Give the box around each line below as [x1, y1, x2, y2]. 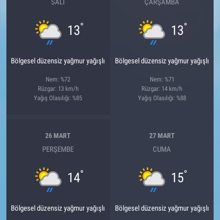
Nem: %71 [149, 75, 174, 83]
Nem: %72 [46, 75, 71, 83]
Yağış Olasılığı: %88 [137, 94, 186, 102]
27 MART [149, 132, 175, 140]
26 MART [45, 132, 71, 140]
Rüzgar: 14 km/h [141, 84, 183, 92]
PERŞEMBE [42, 144, 74, 154]
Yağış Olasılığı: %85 [34, 94, 82, 102]
